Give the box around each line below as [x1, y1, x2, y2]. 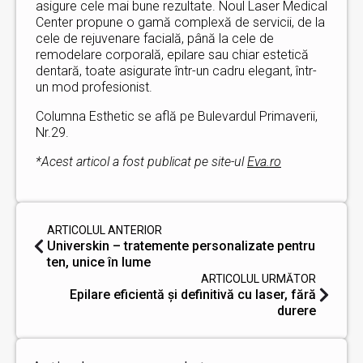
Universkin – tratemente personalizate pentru [47, 238, 315, 254]
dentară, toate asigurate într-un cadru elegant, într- [36, 63, 317, 79]
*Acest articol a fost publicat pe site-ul [36, 154, 247, 169]
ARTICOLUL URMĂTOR [201, 272, 316, 285]
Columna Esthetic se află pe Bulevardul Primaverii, [36, 109, 318, 124]
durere [277, 303, 316, 318]
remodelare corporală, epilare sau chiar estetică [36, 47, 309, 62]
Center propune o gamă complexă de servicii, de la [36, 15, 325, 30]
